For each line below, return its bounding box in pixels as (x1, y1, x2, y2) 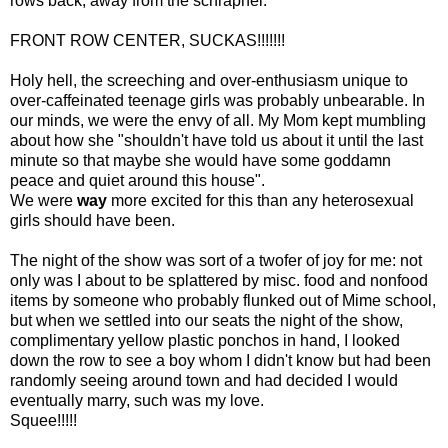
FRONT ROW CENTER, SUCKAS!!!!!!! (10, 32, 285, 50)
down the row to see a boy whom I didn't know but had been (10, 352, 431, 370)
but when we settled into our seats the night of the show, (10, 312, 403, 330)
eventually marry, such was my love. (10, 392, 264, 410)
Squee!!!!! (10, 412, 77, 430)
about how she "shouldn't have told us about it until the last (10, 132, 423, 150)
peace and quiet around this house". (10, 172, 265, 190)
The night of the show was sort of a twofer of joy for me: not (10, 252, 422, 270)
